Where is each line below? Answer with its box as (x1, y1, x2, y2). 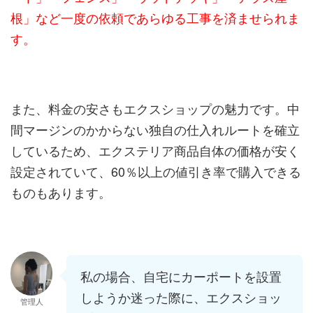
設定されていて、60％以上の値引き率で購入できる (10, 162, 301, 181)
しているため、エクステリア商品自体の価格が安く (10, 141, 300, 160)
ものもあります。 (10, 183, 111, 202)
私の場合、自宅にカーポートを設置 (80, 267, 282, 286)
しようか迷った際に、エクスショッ (80, 288, 282, 307)
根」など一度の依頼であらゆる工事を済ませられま (10, 8, 300, 27)
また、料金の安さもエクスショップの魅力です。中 (10, 99, 300, 118)
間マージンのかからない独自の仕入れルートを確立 (10, 120, 300, 139)
